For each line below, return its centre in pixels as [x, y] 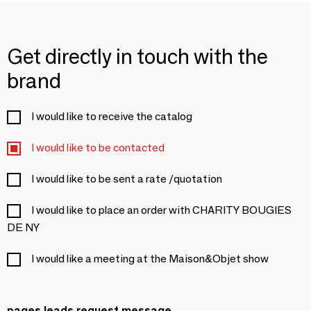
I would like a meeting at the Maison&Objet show [150, 258]
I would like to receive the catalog [112, 116]
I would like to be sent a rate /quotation [127, 178]
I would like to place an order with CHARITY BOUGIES [161, 210]
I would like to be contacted [98, 147]
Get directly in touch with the [137, 56]
